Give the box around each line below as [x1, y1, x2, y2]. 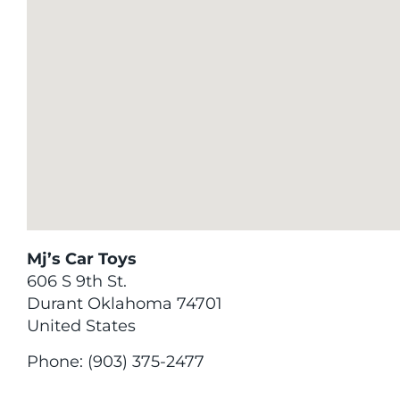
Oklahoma [87, 294, 177, 313]
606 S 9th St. [27, 271, 127, 291]
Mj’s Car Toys [27, 249, 137, 269]
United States [27, 316, 136, 336]
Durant [27, 294, 87, 313]
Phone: [27, 352, 87, 371]
